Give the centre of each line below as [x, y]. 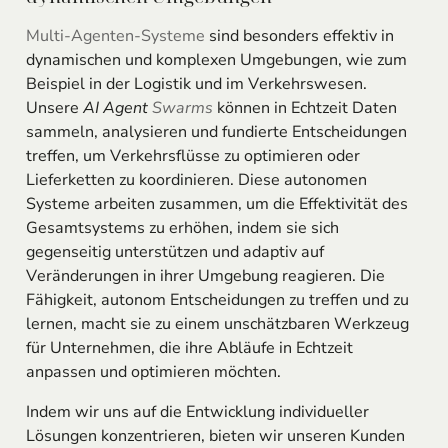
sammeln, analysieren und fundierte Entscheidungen [216, 131]
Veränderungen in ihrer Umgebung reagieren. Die [205, 275]
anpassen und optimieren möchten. [153, 371]
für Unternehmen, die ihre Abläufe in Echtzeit [189, 347]
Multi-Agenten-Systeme [115, 35]
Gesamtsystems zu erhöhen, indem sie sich [182, 227]
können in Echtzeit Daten [304, 107]
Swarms [182, 107]
